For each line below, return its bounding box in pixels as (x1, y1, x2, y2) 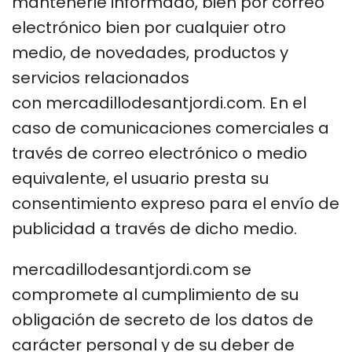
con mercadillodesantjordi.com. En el (12, 91, 306, 114)
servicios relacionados (12, 66, 189, 89)
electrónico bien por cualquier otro (12, 16, 286, 38)
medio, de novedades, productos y (12, 41, 288, 64)
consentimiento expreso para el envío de (12, 192, 339, 214)
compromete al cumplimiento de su (12, 283, 299, 306)
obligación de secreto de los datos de (12, 308, 313, 331)
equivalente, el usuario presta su (12, 167, 269, 189)
